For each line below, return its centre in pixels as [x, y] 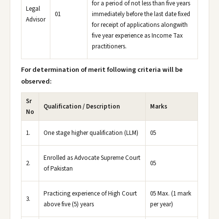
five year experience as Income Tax [137, 36]
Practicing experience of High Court [90, 194]
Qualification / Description [82, 107]
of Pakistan [58, 169]
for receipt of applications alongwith [140, 25]
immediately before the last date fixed [141, 14]
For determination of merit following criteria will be [102, 70]
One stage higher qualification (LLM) [91, 133]
